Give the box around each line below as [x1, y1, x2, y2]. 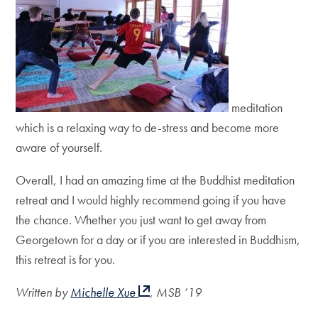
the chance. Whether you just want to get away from [16, 212, 267, 228]
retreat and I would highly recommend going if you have [16, 192, 287, 208]
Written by [16, 284, 71, 300]
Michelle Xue [70, 284, 139, 300]
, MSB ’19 [150, 284, 202, 300]
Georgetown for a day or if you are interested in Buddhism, [16, 231, 301, 248]
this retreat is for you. [16, 251, 116, 268]
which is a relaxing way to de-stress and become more [16, 119, 280, 136]
